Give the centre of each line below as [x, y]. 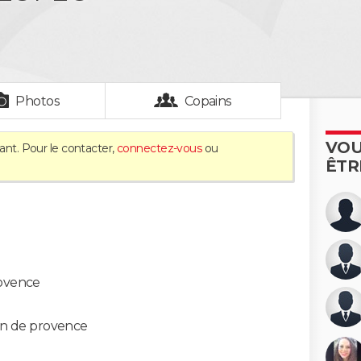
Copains [208, 101]
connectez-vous [159, 148]
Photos [38, 101]
